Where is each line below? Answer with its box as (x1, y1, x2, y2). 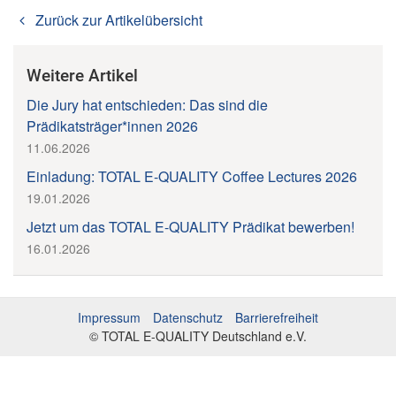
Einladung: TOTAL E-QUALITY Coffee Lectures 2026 (27, 166, 357, 187)
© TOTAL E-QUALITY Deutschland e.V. (89, 327, 307, 345)
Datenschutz (153, 308, 223, 326)
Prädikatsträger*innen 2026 (27, 116, 198, 136)
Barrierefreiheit (235, 308, 318, 326)
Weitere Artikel (27, 65, 138, 86)
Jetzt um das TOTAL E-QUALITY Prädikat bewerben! (27, 217, 354, 237)
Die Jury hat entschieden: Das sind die (27, 95, 268, 115)
